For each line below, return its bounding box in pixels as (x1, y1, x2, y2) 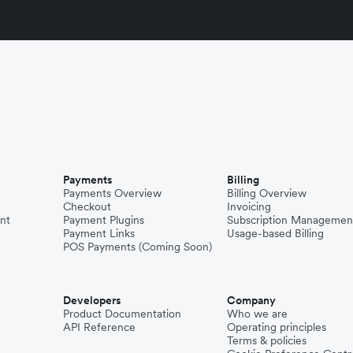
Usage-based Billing (227, 225, 324, 240)
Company (227, 292, 276, 307)
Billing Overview (227, 185, 307, 200)
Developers (63, 292, 121, 307)
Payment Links (63, 225, 135, 240)
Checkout (63, 199, 111, 214)
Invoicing (227, 199, 271, 214)
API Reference (63, 319, 136, 334)
